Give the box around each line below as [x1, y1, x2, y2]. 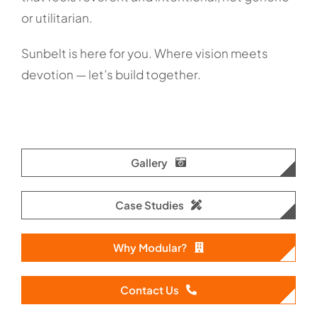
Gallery [131, 155, 168, 169]
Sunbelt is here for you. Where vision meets [21, 45, 268, 61]
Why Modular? [113, 240, 188, 254]
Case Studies [115, 197, 184, 212]
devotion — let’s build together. [21, 66, 201, 82]
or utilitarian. [21, 9, 93, 25]
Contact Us [120, 282, 179, 296]
